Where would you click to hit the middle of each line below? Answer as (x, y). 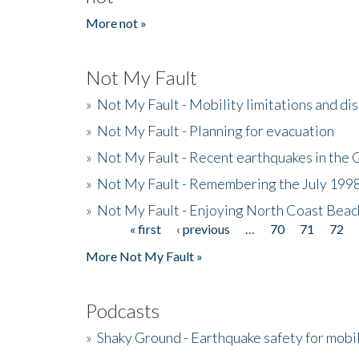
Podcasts (123, 310)
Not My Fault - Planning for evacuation (216, 130)
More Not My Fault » (144, 256)
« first (146, 228)
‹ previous (204, 228)
